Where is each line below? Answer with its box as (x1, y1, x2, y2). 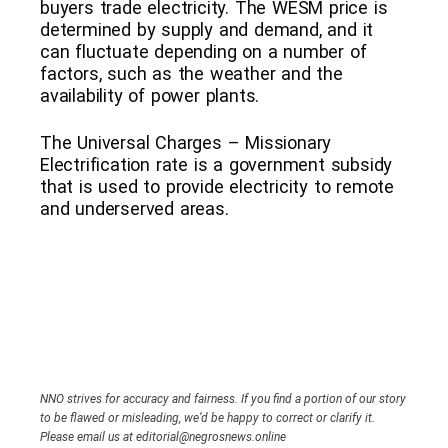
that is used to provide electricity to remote (40, 175, 394, 197)
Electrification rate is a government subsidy (40, 153, 393, 175)
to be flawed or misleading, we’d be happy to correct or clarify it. (40, 410, 375, 425)
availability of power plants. (40, 84, 260, 106)
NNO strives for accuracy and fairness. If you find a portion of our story (40, 391, 406, 406)
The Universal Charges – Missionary (40, 131, 332, 153)
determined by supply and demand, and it (40, 18, 374, 40)
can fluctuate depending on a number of (40, 40, 367, 62)
